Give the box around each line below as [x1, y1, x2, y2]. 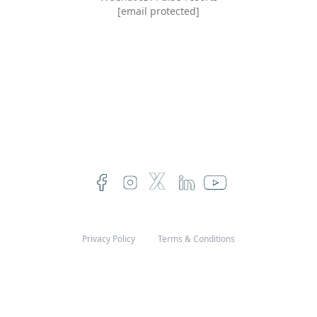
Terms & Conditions [158, 233, 235, 246]
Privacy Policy [82, 233, 135, 246]
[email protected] [117, 4, 200, 18]
